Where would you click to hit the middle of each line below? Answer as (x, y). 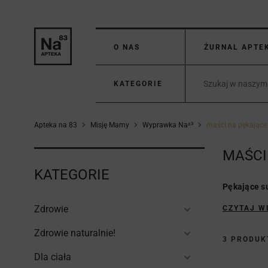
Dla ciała (53, 257)
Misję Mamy (110, 125)
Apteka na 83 (56, 125)
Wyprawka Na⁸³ (168, 125)
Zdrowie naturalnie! (75, 233)
